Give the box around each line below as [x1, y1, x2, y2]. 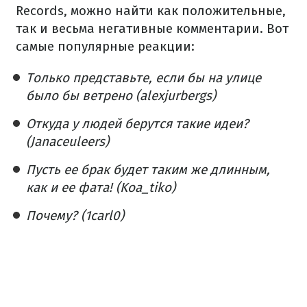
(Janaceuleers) [26, 134, 109, 150]
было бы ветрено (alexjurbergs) [26, 88, 216, 104]
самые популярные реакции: [16, 38, 195, 55]
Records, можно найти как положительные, [16, 3, 286, 19]
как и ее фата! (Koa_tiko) [26, 180, 175, 196]
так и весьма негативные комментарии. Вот [16, 21, 288, 37]
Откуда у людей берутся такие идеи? [26, 116, 249, 132]
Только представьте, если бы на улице [26, 70, 261, 86]
